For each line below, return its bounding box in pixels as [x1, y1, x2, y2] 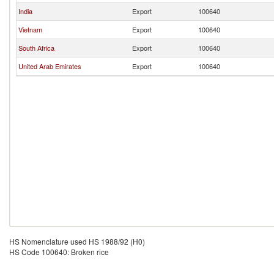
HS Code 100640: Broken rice [9, 246, 109, 257]
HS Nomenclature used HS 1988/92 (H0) [9, 236, 145, 246]
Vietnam [18, 24, 42, 34]
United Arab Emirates [18, 61, 81, 71]
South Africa [18, 43, 54, 53]
